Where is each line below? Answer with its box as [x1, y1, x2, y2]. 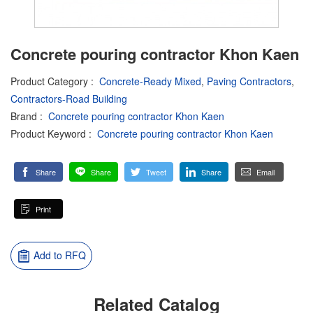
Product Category [10, 74, 88, 88]
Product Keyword [10, 126, 86, 140]
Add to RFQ [34, 248, 86, 263]
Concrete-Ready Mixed [99, 74, 201, 88]
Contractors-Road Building [10, 92, 127, 105]
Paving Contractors [207, 74, 291, 88]
